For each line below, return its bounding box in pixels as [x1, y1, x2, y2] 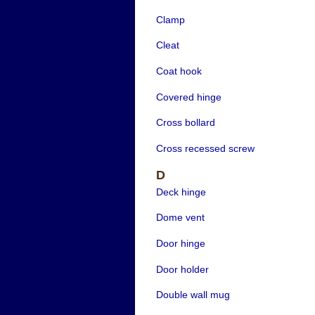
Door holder [155, 263, 209, 275]
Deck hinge [155, 186, 206, 198]
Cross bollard [155, 117, 215, 129]
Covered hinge [155, 91, 221, 103]
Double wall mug [155, 289, 230, 301]
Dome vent [155, 212, 205, 224]
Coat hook [155, 65, 202, 77]
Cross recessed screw [155, 142, 255, 154]
